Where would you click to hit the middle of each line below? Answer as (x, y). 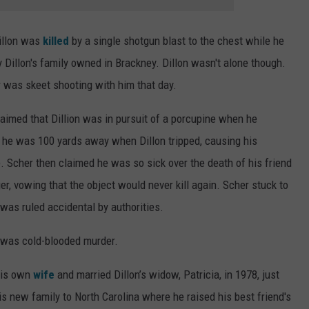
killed (56, 41)
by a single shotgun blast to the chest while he (177, 41)
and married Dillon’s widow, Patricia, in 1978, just (167, 275)
